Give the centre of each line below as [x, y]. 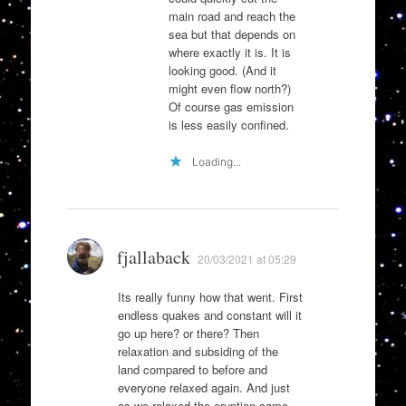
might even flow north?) [229, 88]
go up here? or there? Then [188, 333]
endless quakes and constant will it [209, 315]
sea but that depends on [232, 34]
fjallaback [153, 257]
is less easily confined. [228, 124]
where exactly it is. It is [229, 52]
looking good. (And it [222, 70]
